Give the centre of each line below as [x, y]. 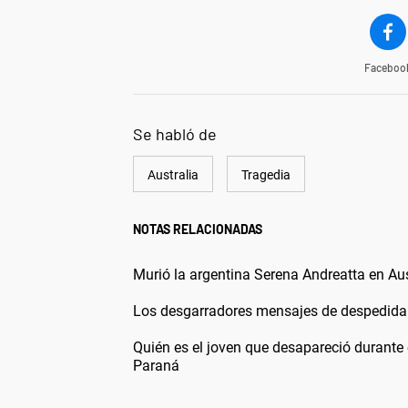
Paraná [156, 365]
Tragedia [266, 174]
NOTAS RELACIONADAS [198, 229]
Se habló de [175, 133]
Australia [173, 174]
